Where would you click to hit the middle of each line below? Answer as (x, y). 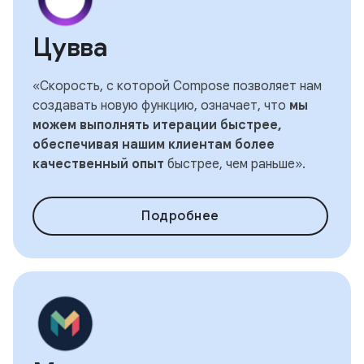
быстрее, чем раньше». (235, 164)
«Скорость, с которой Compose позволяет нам (177, 86)
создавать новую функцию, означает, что (161, 106)
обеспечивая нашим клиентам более (154, 145)
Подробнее (180, 216)
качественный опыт (98, 164)
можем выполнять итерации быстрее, (157, 125)
